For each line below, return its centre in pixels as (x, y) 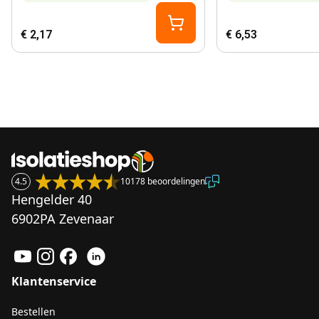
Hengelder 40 (52, 199)
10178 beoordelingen (163, 181)
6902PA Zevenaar (63, 219)
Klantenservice (54, 281)
